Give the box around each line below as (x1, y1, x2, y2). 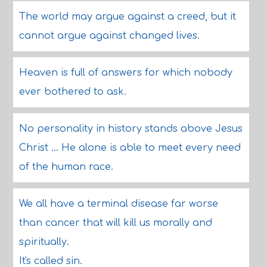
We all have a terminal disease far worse (18, 198, 218, 209)
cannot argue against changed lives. (18, 30, 200, 41)
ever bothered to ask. (18, 86, 126, 97)
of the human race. (18, 162, 113, 172)
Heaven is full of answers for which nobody (18, 67, 232, 78)
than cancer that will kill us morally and (18, 218, 212, 228)
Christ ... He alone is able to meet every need (18, 142, 241, 153)
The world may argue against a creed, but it (18, 11, 236, 22)
